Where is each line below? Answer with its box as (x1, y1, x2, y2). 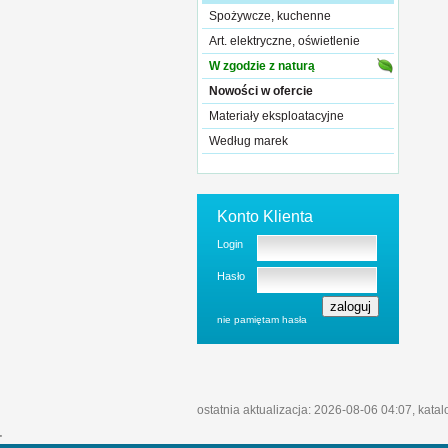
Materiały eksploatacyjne (209, 109, 344, 123)
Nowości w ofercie (209, 84, 313, 98)
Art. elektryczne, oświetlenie (209, 34, 360, 48)
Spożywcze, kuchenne (209, 9, 331, 23)
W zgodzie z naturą (209, 59, 315, 73)
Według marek (209, 134, 288, 148)
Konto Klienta (217, 208, 313, 225)
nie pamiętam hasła (217, 314, 307, 325)
